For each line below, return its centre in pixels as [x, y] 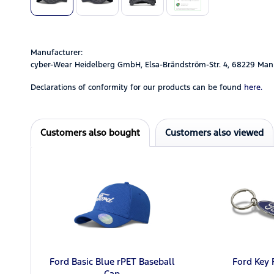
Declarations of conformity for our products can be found [136, 87]
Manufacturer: [57, 52]
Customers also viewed [214, 132]
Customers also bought [90, 132]
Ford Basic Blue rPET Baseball [112, 261]
